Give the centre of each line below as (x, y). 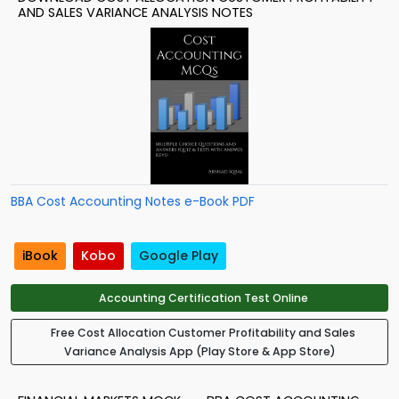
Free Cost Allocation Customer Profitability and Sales (203, 333)
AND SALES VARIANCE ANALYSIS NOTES (135, 12)
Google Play (179, 256)
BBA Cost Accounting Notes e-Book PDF (133, 201)
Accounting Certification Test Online (203, 298)
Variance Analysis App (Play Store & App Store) (199, 352)
